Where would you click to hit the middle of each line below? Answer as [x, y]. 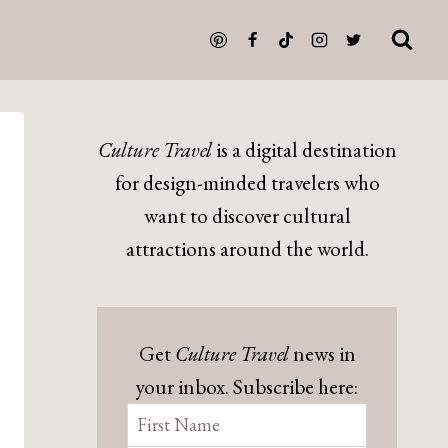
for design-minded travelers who [247, 182]
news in [322, 353]
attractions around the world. [247, 248]
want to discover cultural [247, 215]
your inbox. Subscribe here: [247, 386]
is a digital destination [304, 149]
